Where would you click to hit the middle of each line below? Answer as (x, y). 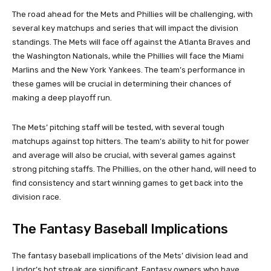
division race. (37, 197)
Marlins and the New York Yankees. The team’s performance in (129, 70)
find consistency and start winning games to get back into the (128, 183)
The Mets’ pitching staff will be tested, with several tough (118, 127)
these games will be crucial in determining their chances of (122, 83)
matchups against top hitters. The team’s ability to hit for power (131, 141)
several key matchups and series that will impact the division (125, 28)
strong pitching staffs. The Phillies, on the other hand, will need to (134, 169)
